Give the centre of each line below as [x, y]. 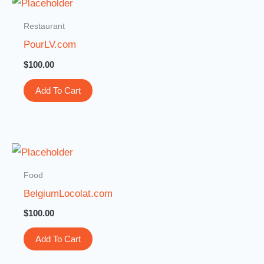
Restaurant [44, 26]
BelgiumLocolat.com [68, 193]
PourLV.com [50, 44]
